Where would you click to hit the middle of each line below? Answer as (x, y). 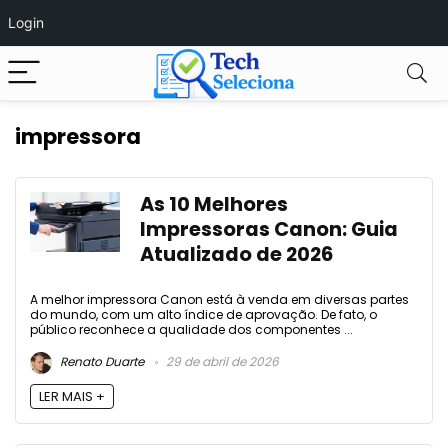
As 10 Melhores (214, 204)
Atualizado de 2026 (236, 254)
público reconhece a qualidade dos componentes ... (191, 329)
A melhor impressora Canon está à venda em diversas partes (219, 299)
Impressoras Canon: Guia (269, 229)
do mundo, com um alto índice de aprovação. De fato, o (203, 314)
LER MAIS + (72, 397)
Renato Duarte (100, 362)
